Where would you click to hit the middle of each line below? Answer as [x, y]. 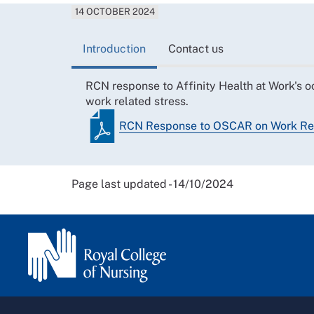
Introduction [114, 48]
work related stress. [137, 101]
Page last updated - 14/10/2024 [152, 184]
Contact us [196, 48]
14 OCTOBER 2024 [115, 12]
